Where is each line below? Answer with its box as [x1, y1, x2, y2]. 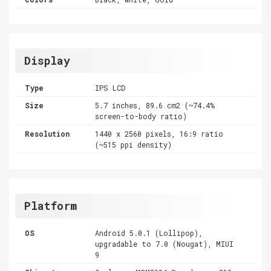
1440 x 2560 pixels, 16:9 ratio [95, 128, 224, 139]
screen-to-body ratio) [95, 111, 188, 121]
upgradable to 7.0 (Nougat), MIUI [95, 238, 234, 249]
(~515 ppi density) [95, 139, 172, 149]
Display [24, 53, 70, 68]
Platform [24, 198, 77, 213]
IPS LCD [95, 82, 126, 93]
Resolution [25, 128, 70, 139]
